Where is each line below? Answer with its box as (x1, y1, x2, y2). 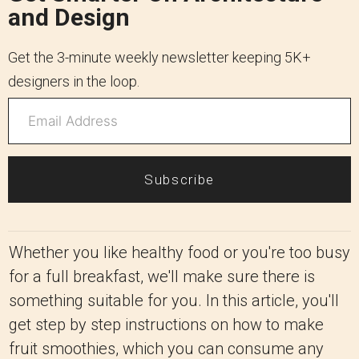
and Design (8, 3, 130, 31)
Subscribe (143, 171, 216, 188)
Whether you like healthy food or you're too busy (9, 243, 350, 262)
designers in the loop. (8, 73, 139, 90)
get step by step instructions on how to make (9, 315, 324, 334)
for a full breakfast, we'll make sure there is (9, 267, 315, 286)
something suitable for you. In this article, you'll (9, 291, 339, 310)
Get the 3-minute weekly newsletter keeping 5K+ (8, 49, 311, 66)
